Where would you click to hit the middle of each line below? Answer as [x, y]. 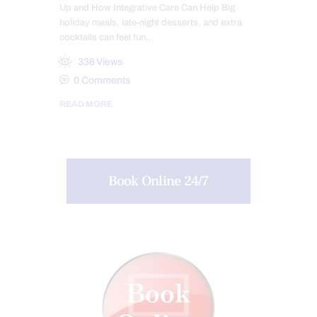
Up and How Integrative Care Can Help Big [147, 8]
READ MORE [86, 104]
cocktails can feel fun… [107, 38]
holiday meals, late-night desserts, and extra [151, 23]
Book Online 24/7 [158, 181]
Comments [106, 81]
